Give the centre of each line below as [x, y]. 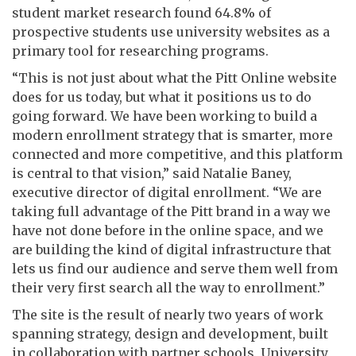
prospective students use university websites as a [171, 31]
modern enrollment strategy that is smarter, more [172, 135]
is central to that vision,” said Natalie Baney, [152, 173]
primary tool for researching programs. [140, 50]
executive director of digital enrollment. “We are [167, 192]
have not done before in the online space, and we [168, 230]
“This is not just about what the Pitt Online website [174, 77]
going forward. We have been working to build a [164, 116]
